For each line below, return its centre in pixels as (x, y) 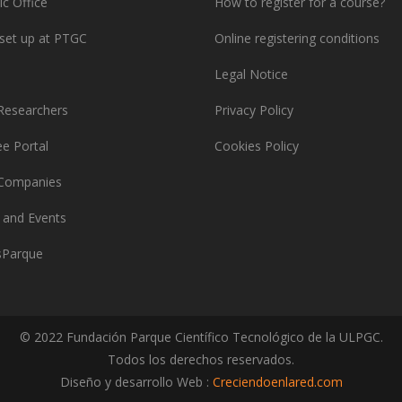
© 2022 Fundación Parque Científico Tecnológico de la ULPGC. (201, 336)
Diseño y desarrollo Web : (136, 381)
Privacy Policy (254, 109)
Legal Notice (251, 74)
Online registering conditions (297, 38)
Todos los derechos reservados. (201, 359)
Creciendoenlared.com (277, 381)
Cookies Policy (257, 145)
